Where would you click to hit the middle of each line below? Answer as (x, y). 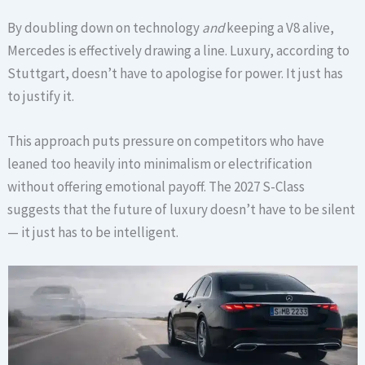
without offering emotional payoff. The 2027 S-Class (156, 186)
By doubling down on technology (105, 27)
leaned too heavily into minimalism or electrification (160, 163)
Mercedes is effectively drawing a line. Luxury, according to (179, 50)
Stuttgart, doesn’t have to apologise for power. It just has (176, 73)
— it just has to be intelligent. (93, 232)
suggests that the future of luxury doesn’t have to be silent (182, 209)
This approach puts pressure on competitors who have (166, 141)
